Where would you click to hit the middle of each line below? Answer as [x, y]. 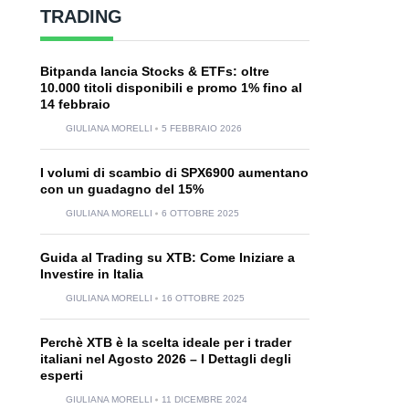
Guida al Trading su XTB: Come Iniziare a [167, 257]
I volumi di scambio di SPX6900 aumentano [174, 173]
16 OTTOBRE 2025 [203, 298]
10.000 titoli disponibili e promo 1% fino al [171, 88]
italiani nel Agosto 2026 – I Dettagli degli [165, 359]
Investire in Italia [91, 274]
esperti [61, 375]
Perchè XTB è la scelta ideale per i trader [165, 342]
